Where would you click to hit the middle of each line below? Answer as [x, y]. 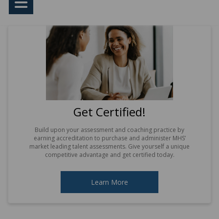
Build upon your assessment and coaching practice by [109, 130]
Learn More [109, 182]
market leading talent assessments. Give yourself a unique [109, 147]
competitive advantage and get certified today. [109, 155]
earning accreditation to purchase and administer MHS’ [109, 138]
